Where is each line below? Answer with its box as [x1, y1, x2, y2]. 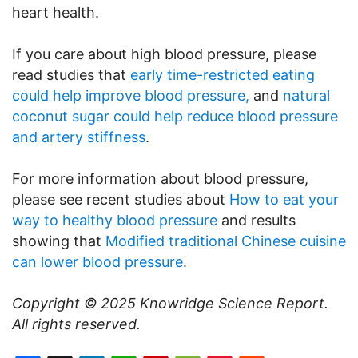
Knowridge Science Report [140, 295, 324, 312]
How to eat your [229, 191, 339, 209]
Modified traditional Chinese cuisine [105, 233, 346, 250]
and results [217, 212, 296, 229]
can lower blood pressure [12, 253, 183, 271]
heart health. [12, 4, 99, 22]
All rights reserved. [12, 316, 141, 333]
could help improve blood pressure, [12, 87, 253, 105]
